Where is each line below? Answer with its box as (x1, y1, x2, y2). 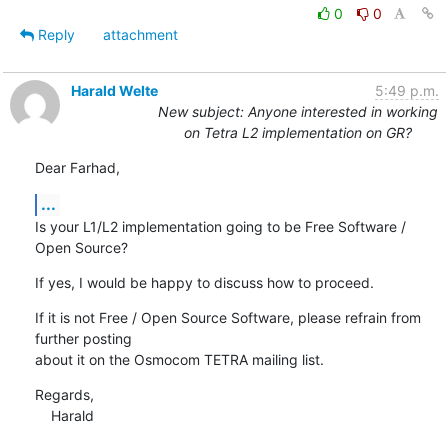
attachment (102, 25, 178, 43)
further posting (34, 329, 132, 347)
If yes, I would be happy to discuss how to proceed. (34, 273, 374, 291)
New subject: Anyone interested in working (158, 102, 438, 120)
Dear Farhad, (34, 158, 120, 176)
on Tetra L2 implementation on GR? (184, 123, 412, 141)
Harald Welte (70, 81, 158, 99)
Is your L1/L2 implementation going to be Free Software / (34, 217, 406, 235)
